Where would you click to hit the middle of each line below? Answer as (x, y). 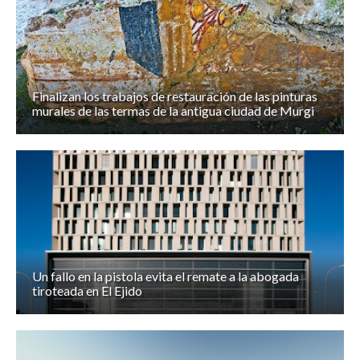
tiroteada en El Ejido (87, 291)
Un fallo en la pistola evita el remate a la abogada (166, 276)
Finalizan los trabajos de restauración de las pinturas (175, 96)
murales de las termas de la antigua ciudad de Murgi (173, 111)
